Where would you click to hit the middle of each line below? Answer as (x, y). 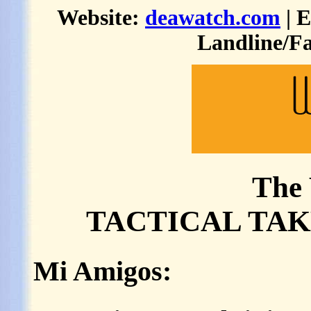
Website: (101, 18)
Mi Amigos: (102, 271)
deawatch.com (213, 18)
